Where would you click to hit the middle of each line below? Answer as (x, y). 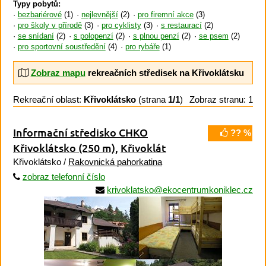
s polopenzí (93, 36)
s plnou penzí (156, 36)
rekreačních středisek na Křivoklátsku (164, 72)
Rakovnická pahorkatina (115, 162)
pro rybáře (142, 47)
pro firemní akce (165, 15)
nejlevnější (99, 15)
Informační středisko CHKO (80, 132)
